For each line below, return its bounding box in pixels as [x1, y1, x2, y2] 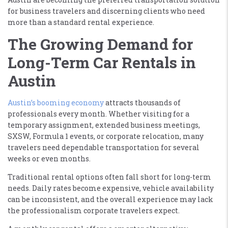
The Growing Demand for [8, 34, 193, 54]
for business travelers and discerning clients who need [8, 6, 205, 16]
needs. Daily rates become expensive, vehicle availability [8, 183, 214, 193]
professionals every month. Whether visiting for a [8, 109, 189, 119]
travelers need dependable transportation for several [8, 142, 199, 153]
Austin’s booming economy [8, 98, 104, 108]
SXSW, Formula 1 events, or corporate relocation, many [8, 131, 204, 141]
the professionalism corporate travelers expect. [8, 206, 180, 216]
